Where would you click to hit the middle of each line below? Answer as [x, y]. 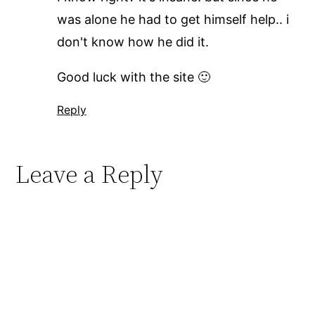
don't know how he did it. [133, 41]
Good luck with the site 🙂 [133, 77]
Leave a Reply [90, 174]
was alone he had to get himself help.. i [173, 19]
